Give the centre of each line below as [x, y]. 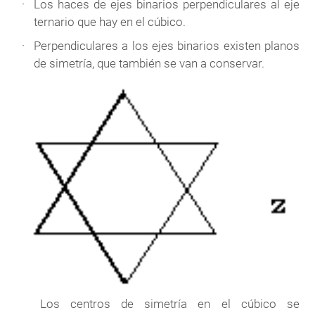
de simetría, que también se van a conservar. [149, 63]
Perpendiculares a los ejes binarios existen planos [167, 45]
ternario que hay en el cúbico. [110, 22]
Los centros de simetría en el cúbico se [169, 303]
